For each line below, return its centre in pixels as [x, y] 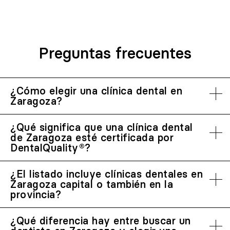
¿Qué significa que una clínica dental [102, 127]
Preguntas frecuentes [115, 53]
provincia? [36, 194]
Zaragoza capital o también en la [92, 184]
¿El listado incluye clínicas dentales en [107, 174]
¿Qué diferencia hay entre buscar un [101, 221]
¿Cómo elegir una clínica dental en [96, 91]
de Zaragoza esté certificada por [92, 137]
